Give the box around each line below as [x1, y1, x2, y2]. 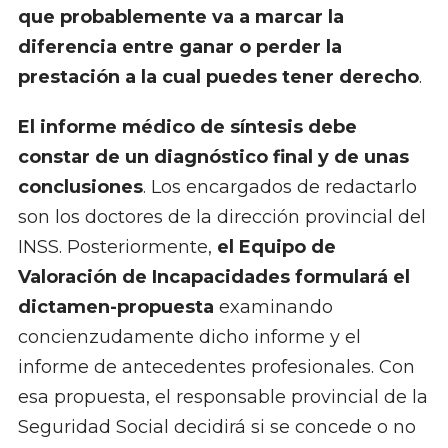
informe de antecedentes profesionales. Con [17, 356, 415, 379]
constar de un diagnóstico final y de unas [17, 146, 409, 169]
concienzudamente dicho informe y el [17, 326, 361, 349]
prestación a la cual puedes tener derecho [17, 66, 419, 89]
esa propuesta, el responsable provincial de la [17, 386, 428, 409]
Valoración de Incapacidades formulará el [17, 266, 410, 289]
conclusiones [17, 176, 143, 199]
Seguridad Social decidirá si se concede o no [17, 416, 416, 439]
